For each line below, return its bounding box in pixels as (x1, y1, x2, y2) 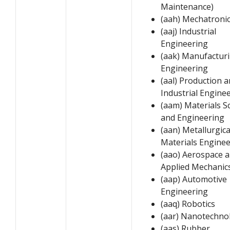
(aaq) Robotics (161, 198, 215, 209)
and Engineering (161, 111, 224, 123)
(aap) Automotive (161, 173, 227, 185)
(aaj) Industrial (161, 25, 216, 37)
